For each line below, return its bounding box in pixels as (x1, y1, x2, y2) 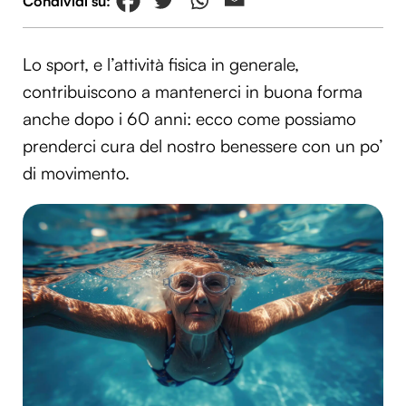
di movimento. (23, 162, 130, 185)
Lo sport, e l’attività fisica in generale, (23, 53, 299, 76)
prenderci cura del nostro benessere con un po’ (23, 135, 383, 158)
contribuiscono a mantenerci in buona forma (23, 81, 362, 103)
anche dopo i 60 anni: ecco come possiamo (23, 108, 356, 130)
